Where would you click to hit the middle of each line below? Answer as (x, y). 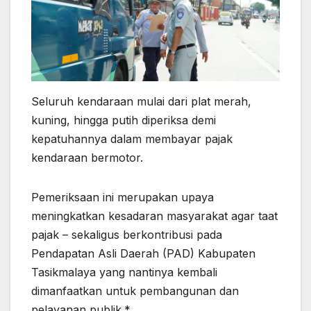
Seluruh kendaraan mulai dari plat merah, (141, 102)
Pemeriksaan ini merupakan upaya (123, 197)
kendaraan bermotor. (87, 158)
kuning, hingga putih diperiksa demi (124, 120)
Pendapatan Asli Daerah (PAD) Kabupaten (143, 254)
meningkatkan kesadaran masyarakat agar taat (154, 216)
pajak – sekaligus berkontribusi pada (127, 235)
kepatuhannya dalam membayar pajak (132, 139)
